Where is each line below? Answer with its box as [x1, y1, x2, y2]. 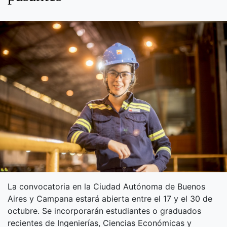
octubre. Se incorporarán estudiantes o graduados [8, 205, 201, 216]
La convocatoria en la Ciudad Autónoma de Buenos [8, 181, 205, 192]
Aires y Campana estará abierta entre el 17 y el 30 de [8, 193, 212, 204]
